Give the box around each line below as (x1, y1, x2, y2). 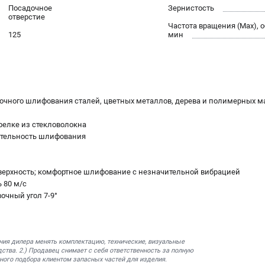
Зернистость (168, 4, 214, 13)
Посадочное (8, 4, 52, 13)
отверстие (8, 12, 45, 22)
